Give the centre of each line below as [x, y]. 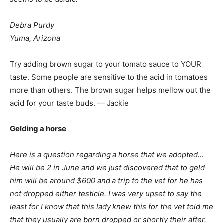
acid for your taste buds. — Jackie [69, 103]
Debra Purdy [32, 25]
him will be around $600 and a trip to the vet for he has [106, 180]
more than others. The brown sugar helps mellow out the [110, 90]
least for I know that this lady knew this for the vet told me [111, 206]
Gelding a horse [38, 129]
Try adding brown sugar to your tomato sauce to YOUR [106, 64]
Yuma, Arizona [35, 38]
